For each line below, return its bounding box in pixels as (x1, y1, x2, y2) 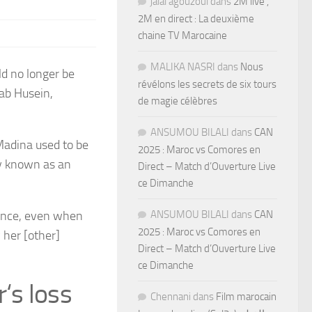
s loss (11, 277, 72, 310)
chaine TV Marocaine (138, 29, 227, 42)
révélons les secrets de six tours (138, 77, 276, 91)
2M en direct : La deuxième (138, 12, 254, 25)
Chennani (150, 290, 191, 303)
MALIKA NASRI (150, 60, 215, 73)
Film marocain (216, 290, 276, 303)
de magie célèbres (138, 94, 217, 107)
